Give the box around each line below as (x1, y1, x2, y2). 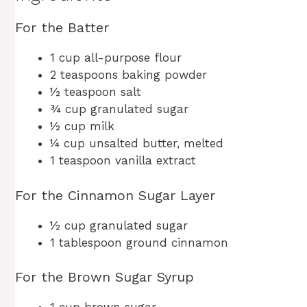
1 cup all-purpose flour (50, 51, 182, 65)
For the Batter (15, 19, 109, 36)
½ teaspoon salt (50, 85, 141, 99)
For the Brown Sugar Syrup (15, 269, 194, 286)
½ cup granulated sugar (50, 218, 188, 232)
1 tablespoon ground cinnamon (50, 235, 228, 249)
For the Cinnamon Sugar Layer (15, 186, 215, 204)
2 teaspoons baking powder (50, 68, 207, 82)
